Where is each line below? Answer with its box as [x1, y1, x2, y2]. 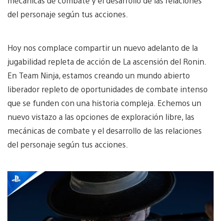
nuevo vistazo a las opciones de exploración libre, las [7, 111, 194, 122]
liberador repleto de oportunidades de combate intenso [7, 83, 208, 94]
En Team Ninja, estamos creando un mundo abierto [7, 70, 190, 80]
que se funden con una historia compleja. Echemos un [7, 97, 201, 108]
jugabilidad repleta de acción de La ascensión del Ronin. [7, 56, 206, 67]
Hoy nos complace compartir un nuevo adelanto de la [7, 42, 198, 53]
